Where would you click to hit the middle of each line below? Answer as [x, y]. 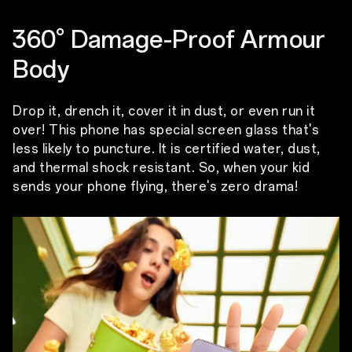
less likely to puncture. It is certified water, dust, [167, 149]
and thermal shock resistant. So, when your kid [161, 168]
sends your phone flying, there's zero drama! [155, 187]
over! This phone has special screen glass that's [166, 130]
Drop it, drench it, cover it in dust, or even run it [164, 112]
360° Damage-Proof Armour [169, 39]
